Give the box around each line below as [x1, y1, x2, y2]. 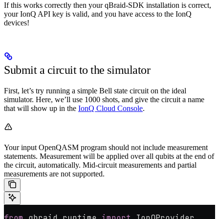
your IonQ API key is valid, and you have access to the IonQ [4, 10, 192, 19]
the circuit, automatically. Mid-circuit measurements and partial [4, 161, 197, 170]
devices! [4, 19, 29, 27]
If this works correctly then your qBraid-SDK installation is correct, [4, 1, 211, 10]
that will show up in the [4, 104, 78, 113]
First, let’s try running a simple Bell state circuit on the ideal [4, 87, 186, 95]
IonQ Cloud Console [78, 104, 143, 113]
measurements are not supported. [4, 170, 105, 178]
